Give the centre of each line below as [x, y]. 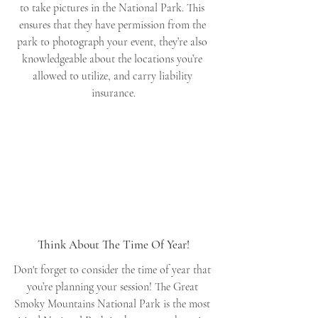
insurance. [114, 93]
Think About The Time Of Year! [114, 245]
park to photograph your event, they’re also [114, 42]
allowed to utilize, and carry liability [114, 76]
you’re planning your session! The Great [114, 287]
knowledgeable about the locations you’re [114, 59]
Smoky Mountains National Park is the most [114, 304]
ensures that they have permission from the [114, 24]
